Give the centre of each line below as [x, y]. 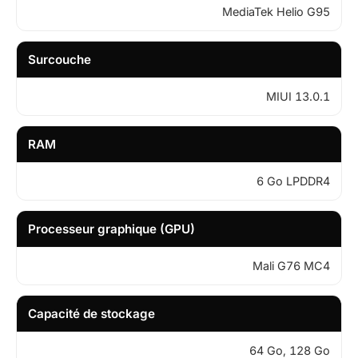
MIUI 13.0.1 [298, 96]
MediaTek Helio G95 [276, 11]
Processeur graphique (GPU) [111, 229]
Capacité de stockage [91, 313]
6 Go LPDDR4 [293, 181]
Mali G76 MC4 [291, 265]
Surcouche [60, 59]
